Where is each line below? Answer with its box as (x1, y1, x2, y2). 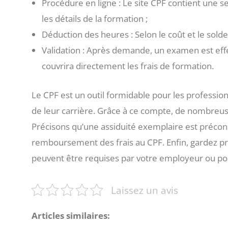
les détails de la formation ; (42, 13, 148, 25)
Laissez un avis (111, 183, 179, 197)
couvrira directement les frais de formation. (42, 60, 214, 72)
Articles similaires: (32, 209, 110, 221)
